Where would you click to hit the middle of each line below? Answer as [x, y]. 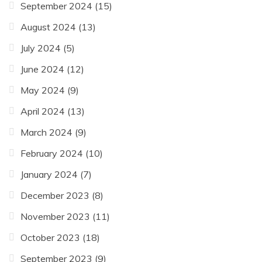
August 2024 [48, 27]
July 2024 [41, 48]
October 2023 [50, 237]
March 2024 [46, 132]
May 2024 [43, 90]
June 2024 [42, 69]
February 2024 [52, 153]
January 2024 [49, 174]
